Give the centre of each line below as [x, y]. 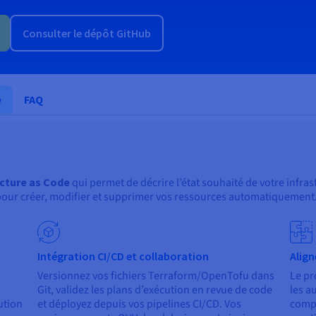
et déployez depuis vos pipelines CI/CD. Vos [140, 304]
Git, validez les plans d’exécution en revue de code [155, 290]
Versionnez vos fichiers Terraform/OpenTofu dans [156, 276]
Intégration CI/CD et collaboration [123, 256]
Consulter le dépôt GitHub [87, 34]
